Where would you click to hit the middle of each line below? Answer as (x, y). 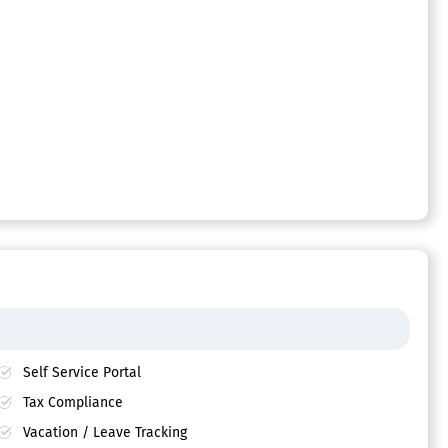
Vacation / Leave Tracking (104, 433)
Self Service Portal (81, 373)
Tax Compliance (72, 403)
